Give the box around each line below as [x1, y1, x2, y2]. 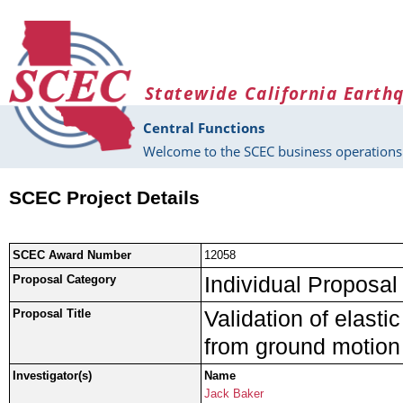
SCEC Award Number [13, 248, 131, 263]
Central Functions [143, 119, 264, 138]
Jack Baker [204, 387, 264, 401]
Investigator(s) [13, 369, 92, 383]
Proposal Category [13, 273, 116, 287]
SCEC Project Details [9, 187, 200, 210]
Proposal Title [13, 307, 91, 321]
